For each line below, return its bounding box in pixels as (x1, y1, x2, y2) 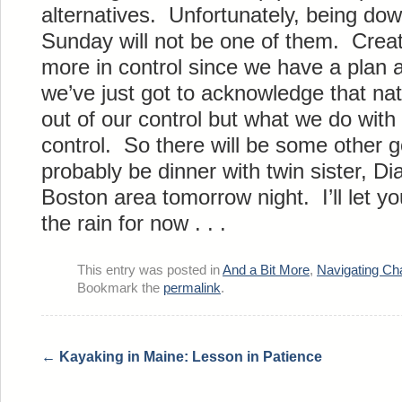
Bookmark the (77, 281, 163, 295)
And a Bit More (223, 263, 310, 277)
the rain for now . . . (41, 211, 226, 235)
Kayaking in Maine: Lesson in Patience (56, 349, 322, 364)
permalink (163, 281, 221, 295)
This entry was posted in (77, 263, 223, 277)
